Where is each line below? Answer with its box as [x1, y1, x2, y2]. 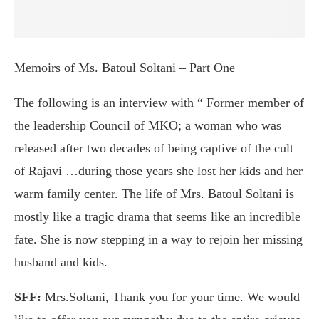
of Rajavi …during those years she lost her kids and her [14, 163, 303, 178]
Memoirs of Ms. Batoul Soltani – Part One [14, 60, 235, 75]
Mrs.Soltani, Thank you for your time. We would [41, 289, 300, 304]
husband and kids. [14, 254, 108, 269]
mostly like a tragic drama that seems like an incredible [14, 209, 300, 224]
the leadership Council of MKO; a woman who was [14, 117, 281, 132]
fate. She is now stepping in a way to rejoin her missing [14, 231, 303, 246]
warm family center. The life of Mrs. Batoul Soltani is [14, 186, 294, 201]
